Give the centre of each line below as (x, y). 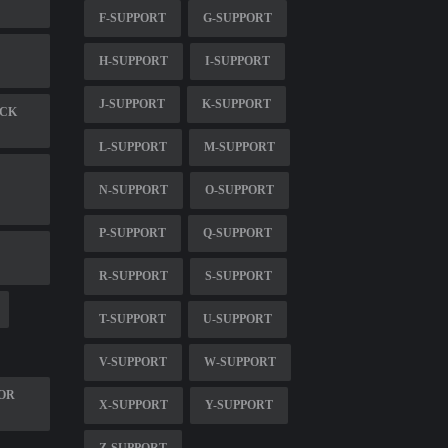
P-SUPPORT (132, 232)
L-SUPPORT (132, 146)
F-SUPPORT (132, 17)
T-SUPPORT (132, 318)
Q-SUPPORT (237, 232)
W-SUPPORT (239, 361)
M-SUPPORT (239, 146)
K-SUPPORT (236, 103)
